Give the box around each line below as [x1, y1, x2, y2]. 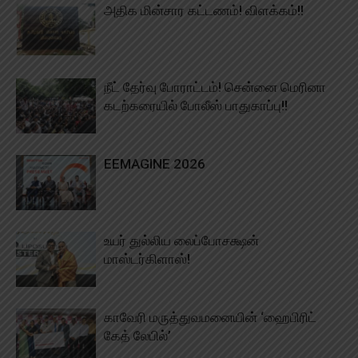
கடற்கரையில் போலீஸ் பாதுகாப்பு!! [104, 97, 288, 114]
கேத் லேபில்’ [104, 328, 171, 344]
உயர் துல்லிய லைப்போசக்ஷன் [104, 233, 259, 249]
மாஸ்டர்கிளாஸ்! [104, 251, 190, 268]
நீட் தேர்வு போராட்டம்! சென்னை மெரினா [104, 79, 326, 96]
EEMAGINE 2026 [104, 156, 205, 173]
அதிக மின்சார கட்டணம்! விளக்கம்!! [104, 2, 304, 19]
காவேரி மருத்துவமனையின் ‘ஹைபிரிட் [104, 309, 316, 326]
